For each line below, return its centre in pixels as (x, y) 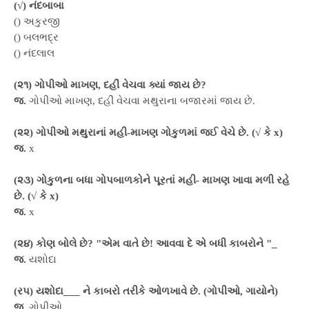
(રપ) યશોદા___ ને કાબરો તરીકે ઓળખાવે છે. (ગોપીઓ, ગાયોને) (146, 291)
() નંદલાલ (34, 53)
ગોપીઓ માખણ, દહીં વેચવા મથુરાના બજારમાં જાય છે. (142, 101)
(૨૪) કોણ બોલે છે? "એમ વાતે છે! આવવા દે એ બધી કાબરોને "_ (146, 243)
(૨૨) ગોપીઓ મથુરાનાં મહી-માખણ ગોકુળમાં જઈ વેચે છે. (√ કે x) (148, 132)
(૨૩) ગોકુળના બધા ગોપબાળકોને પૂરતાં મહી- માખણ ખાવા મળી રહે (152, 180)
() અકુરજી (37, 21)
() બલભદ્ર (36, 37)
